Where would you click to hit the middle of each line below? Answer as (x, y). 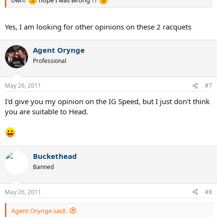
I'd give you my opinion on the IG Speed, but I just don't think (107, 101)
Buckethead (55, 156)
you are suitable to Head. (46, 112)
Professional (50, 61)
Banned (43, 167)
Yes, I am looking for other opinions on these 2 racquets (98, 26)
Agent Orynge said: (39, 210)
